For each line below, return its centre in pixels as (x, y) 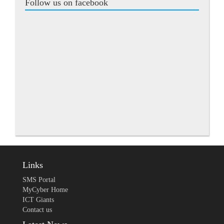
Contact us (37, 210)
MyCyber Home (45, 190)
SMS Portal (39, 180)
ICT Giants (38, 200)
